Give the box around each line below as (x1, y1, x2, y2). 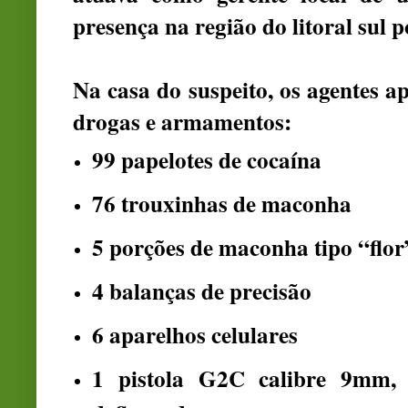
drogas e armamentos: (73, 104, 291, 138)
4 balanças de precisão (92, 274, 311, 309)
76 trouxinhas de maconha (92, 187, 352, 221)
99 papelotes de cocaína (92, 143, 321, 178)
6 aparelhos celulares (92, 318, 298, 352)
